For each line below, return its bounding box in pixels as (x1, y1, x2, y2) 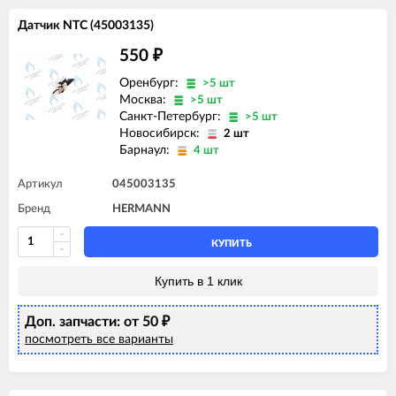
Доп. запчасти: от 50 (25, 314, 162, 329)
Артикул (18, 178, 63, 190)
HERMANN (112, 202, 171, 215)
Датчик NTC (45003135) (18, 19, 154, 32)
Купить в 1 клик (154, 273, 242, 288)
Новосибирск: (119, 126, 203, 140)
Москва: (119, 93, 170, 106)
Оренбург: (119, 76, 182, 89)
